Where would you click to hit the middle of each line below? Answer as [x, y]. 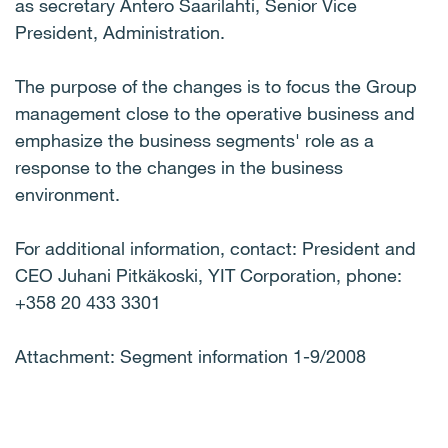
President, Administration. [120, 32]
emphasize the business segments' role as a [194, 140]
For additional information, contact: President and [215, 248]
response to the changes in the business [179, 167]
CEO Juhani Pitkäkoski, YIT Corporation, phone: [208, 275]
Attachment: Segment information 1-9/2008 [190, 356]
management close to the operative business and [215, 113]
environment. [67, 194]
